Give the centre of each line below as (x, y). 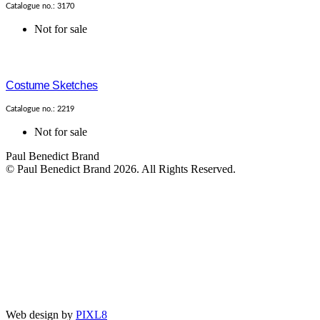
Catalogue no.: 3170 (40, 6)
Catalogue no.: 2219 (40, 109)
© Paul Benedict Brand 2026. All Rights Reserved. (121, 169)
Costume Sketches (52, 86)
